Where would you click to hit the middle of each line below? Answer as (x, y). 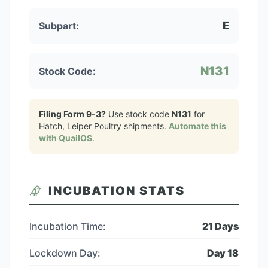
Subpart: (59, 26)
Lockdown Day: (65, 253)
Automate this (197, 126)
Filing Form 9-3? (72, 114)
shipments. (145, 126)
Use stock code (139, 114)
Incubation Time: (68, 226)
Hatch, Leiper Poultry (80, 126)
